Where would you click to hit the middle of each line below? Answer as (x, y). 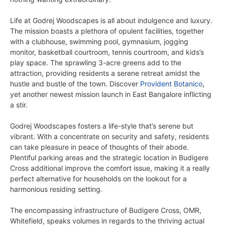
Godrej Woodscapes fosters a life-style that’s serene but (102, 126)
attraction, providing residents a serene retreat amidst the (105, 73)
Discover (125, 84)
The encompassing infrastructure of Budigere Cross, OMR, (106, 210)
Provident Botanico (171, 84)
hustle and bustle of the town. (59, 84)
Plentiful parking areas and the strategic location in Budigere (109, 158)
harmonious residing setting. (56, 189)
